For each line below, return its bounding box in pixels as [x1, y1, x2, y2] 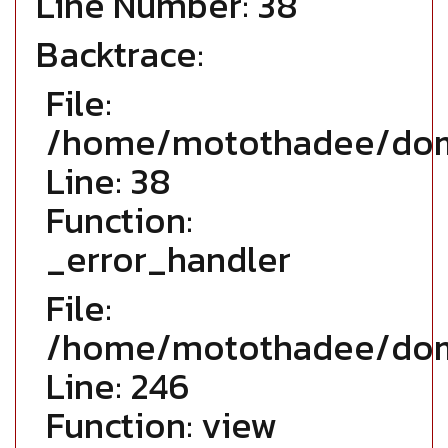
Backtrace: [36, 27, 204, 81]
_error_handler [46, 232, 291, 286]
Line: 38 [46, 154, 171, 208]
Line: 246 [46, 359, 190, 413]
